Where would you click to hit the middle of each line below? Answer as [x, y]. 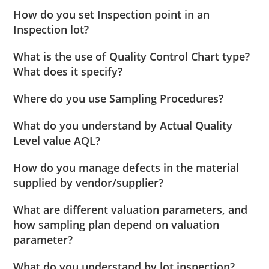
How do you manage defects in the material [126, 168]
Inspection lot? [51, 30]
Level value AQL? [57, 141]
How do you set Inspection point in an [112, 15]
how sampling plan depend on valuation [116, 225]
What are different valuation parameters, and [131, 210]
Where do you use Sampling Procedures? [119, 99]
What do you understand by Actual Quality [123, 126]
